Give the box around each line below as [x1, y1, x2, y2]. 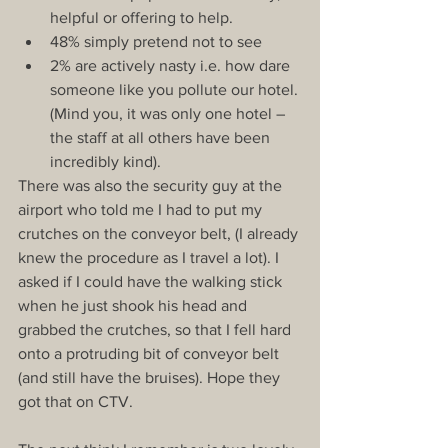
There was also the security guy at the [18, 176, 286, 194]
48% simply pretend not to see [50, 32, 270, 50]
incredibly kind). [50, 152, 165, 170]
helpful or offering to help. [50, 8, 241, 26]
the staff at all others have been [50, 128, 274, 146]
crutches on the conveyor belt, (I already [18, 224, 302, 242]
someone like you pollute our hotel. [50, 80, 302, 98]
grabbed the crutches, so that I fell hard [18, 320, 295, 338]
